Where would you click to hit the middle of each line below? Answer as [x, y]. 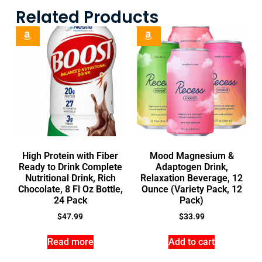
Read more [70, 242]
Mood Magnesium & [192, 156]
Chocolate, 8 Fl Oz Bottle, [70, 189]
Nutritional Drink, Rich [70, 178]
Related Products [87, 18]
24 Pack [70, 200]
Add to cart [192, 242]
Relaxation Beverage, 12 [192, 178]
